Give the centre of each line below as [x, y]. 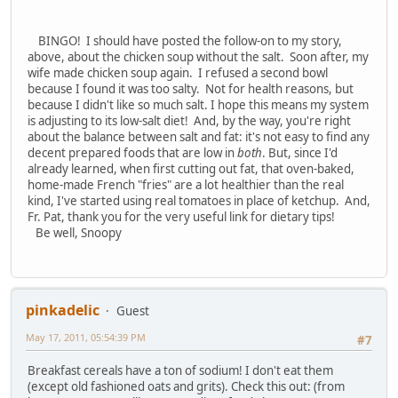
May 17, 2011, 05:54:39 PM [86, 338]
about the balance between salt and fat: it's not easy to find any [199, 136]
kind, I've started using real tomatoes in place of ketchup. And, [199, 200]
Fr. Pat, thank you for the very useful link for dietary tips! [181, 216]
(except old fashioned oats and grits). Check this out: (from [186, 387]
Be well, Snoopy [75, 232]
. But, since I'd [300, 152]
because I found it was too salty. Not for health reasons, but [191, 88]
